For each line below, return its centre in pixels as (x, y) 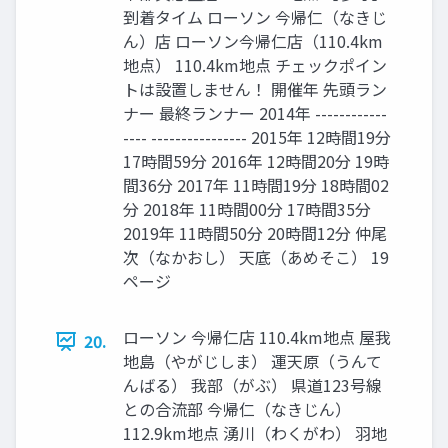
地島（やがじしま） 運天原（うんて (252, 361)
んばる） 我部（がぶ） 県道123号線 (252, 385)
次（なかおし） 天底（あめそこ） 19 (256, 257)
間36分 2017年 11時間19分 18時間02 (256, 185)
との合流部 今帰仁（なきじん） (237, 409)
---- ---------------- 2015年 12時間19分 (257, 137)
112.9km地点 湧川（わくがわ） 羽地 (255, 433)
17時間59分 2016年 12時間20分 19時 (256, 161)
